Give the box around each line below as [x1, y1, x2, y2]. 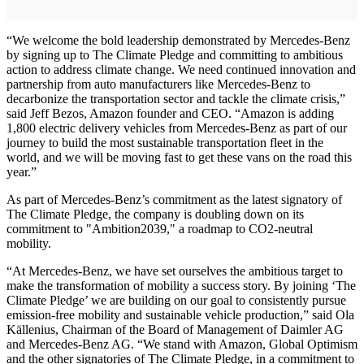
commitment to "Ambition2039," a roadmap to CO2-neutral [6, 221, 313, 236]
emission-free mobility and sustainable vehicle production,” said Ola [6, 307, 354, 322]
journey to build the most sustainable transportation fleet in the [6, 135, 323, 149]
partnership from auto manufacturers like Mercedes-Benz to [6, 76, 310, 91]
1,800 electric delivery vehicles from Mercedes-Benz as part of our [6, 120, 347, 135]
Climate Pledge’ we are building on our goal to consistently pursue [6, 292, 346, 307]
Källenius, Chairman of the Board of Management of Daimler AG [6, 322, 344, 336]
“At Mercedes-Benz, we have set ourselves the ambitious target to [6, 263, 343, 278]
